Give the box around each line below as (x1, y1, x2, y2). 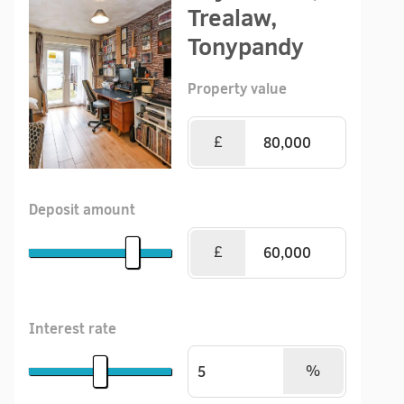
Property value (187, 78, 287, 99)
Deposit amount (29, 199, 135, 220)
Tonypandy (187, 30, 304, 63)
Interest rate (29, 317, 116, 338)
